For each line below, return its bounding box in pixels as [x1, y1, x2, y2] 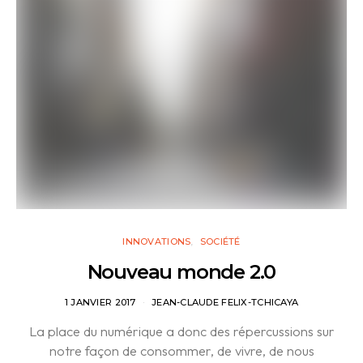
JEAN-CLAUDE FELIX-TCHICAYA [151, 297, 299, 308]
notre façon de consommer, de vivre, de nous [49, 342, 314, 359]
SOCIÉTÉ [199, 236, 241, 247]
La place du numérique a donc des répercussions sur [28, 322, 335, 340]
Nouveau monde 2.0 [87, 260, 276, 284]
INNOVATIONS [122, 236, 191, 247]
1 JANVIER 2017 [64, 297, 136, 308]
